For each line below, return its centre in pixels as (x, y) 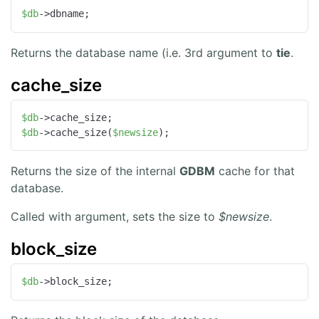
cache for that (255, 171)
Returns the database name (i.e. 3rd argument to (143, 52)
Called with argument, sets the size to (115, 217)
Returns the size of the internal (95, 171)
